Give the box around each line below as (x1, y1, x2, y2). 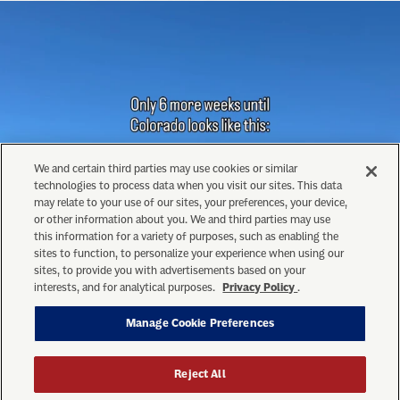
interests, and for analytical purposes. (34, 280, 219, 295)
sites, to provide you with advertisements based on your (34, 263, 306, 278)
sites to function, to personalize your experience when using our (34, 246, 345, 261)
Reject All (174, 367, 226, 381)
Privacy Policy (222, 280, 298, 295)
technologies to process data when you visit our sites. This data (34, 179, 343, 193)
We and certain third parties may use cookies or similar (34, 162, 298, 176)
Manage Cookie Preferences (125, 316, 275, 330)
